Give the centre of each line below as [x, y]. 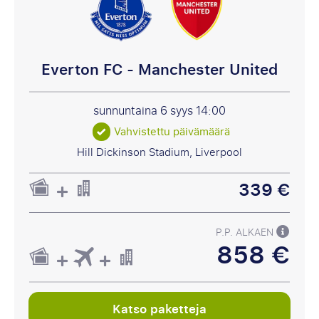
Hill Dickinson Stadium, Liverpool [159, 153]
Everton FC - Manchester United [159, 69]
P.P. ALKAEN [246, 232]
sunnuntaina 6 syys [145, 111]
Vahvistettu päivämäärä [172, 132]
